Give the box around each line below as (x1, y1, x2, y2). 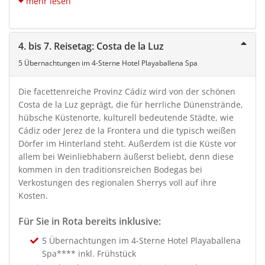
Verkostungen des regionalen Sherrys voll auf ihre (18, 176, 216, 188)
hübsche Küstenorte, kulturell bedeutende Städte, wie (18, 111, 234, 123)
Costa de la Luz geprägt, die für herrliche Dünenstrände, (18, 98, 243, 110)
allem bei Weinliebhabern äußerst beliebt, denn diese (18, 150, 234, 162)
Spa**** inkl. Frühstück (42, 247, 136, 259)
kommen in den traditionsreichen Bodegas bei (18, 163, 202, 175)
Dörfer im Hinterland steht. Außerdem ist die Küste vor (18, 137, 237, 149)
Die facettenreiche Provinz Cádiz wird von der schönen (18, 85, 235, 97)
